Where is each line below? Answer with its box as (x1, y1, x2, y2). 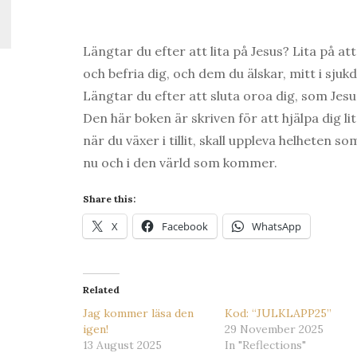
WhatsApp (252, 218, 301, 233)
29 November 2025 (225, 321, 324, 336)
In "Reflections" (225, 337, 307, 352)
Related (83, 283, 120, 296)
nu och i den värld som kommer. (83, 154, 277, 171)
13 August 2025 (83, 337, 162, 352)
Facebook (162, 218, 208, 233)
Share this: (83, 192, 135, 205)
